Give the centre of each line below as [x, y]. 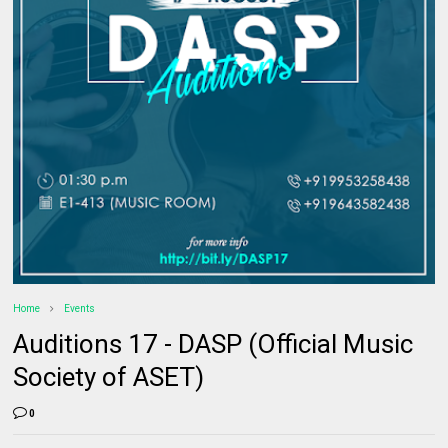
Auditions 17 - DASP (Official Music [213, 344]
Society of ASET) [109, 377]
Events [80, 309]
